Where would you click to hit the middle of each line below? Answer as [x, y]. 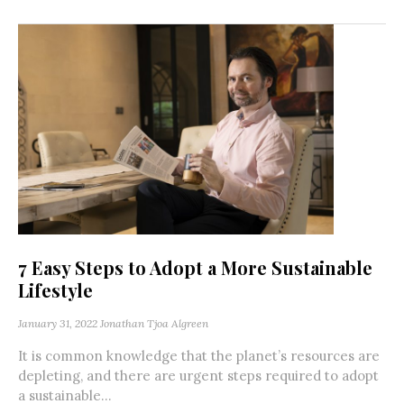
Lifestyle [55, 290]
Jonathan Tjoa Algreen [154, 324]
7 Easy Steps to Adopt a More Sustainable [195, 268]
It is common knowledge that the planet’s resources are [199, 356]
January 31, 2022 [58, 324]
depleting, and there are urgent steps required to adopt [198, 376]
